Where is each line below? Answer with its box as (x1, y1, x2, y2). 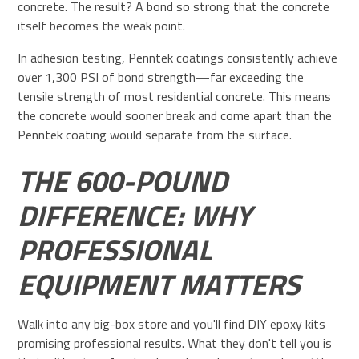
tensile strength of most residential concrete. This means (18, 87, 332, 107)
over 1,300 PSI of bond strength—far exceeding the (18, 67, 305, 87)
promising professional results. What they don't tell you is (18, 333, 333, 353)
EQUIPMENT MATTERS (18, 262, 301, 307)
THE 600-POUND (18, 159, 228, 204)
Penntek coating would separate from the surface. (18, 125, 292, 145)
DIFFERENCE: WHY (18, 193, 252, 238)
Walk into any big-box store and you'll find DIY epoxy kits (18, 314, 326, 334)
